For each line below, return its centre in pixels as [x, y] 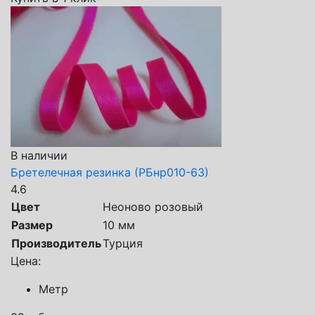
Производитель [56, 243]
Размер [32, 225]
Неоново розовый [153, 206]
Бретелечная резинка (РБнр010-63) [110, 172]
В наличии [39, 155]
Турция [123, 243]
